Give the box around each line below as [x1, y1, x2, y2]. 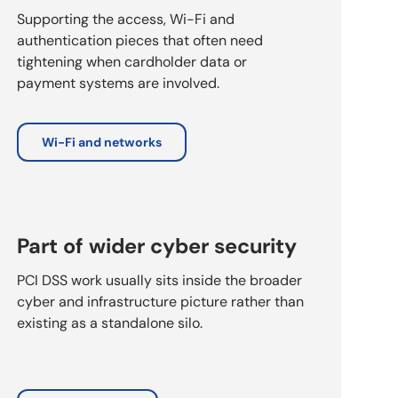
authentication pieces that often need [16, 30, 263, 50]
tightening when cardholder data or [16, 52, 247, 71]
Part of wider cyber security [16, 232, 297, 259]
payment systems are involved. [16, 73, 219, 92]
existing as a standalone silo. [16, 313, 203, 332]
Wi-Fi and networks [41, 133, 162, 150]
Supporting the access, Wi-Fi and [16, 9, 235, 28]
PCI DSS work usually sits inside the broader [16, 270, 302, 290]
